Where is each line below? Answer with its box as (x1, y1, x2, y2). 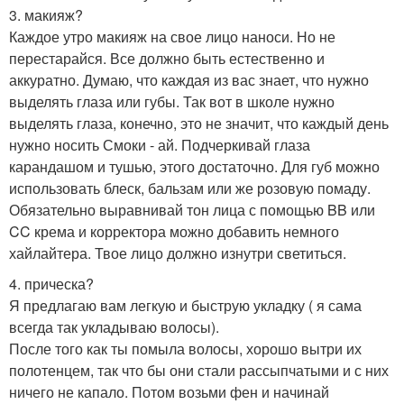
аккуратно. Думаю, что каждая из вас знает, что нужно (9, 69, 369, 90)
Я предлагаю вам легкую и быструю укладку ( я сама (9, 295, 362, 316)
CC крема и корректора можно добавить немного (9, 221, 339, 242)
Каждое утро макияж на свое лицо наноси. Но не (9, 26, 335, 47)
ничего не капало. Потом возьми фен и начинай (9, 381, 329, 402)
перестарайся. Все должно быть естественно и (9, 48, 325, 69)
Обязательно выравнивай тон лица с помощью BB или (9, 199, 375, 220)
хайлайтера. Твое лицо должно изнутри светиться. (9, 243, 346, 263)
